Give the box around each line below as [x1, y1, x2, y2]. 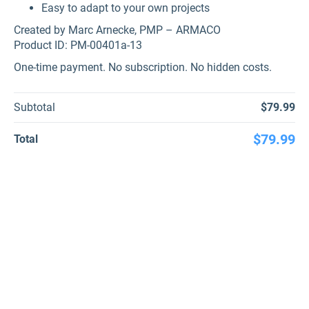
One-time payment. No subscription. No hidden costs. [14, 61, 272, 74]
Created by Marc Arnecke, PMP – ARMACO [14, 23, 223, 37]
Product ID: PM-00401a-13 [14, 39, 142, 52]
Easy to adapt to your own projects [41, 1, 210, 14]
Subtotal [14, 101, 55, 114]
